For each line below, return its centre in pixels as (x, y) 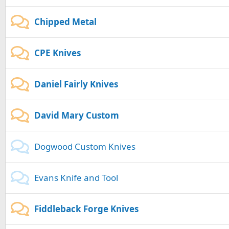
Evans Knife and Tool (76, 178)
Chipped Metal (65, 22)
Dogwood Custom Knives (85, 147)
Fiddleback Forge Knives (86, 209)
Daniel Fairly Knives (76, 84)
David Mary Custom (77, 116)
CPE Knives (58, 53)
